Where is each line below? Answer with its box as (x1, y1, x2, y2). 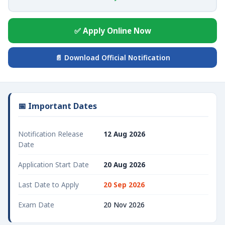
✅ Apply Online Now (74, 26, 151, 36)
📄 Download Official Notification (55, 53, 170, 62)
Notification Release (18, 129, 83, 139)
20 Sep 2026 (103, 180, 145, 189)
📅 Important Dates (18, 100, 97, 111)
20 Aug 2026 (103, 160, 145, 169)
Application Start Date (18, 160, 89, 169)
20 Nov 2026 (103, 200, 145, 209)
